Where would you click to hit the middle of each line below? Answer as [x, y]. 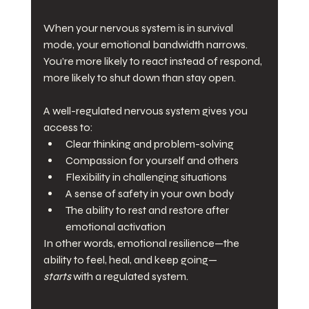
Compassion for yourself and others [152, 161]
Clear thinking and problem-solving [149, 144]
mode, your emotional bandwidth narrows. [146, 45]
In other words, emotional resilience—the [142, 243]
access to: [68, 128]
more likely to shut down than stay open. [139, 78]
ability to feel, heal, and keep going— [130, 260]
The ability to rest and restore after [148, 210]
